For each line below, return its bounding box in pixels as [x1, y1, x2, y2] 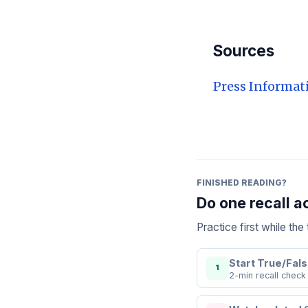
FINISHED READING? [197, 177, 287, 188]
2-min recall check [229, 269, 306, 280]
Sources [213, 41, 274, 60]
